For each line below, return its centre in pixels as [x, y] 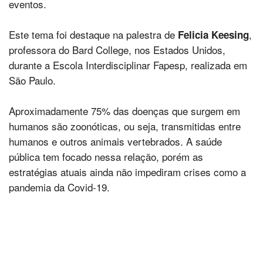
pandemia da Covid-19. [59, 187]
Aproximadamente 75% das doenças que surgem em [124, 111]
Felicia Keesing [213, 35]
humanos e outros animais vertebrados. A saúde [115, 141]
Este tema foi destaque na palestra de [93, 34]
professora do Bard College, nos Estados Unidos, [117, 50]
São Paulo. [32, 80]
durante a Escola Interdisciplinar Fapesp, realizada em [128, 65]
